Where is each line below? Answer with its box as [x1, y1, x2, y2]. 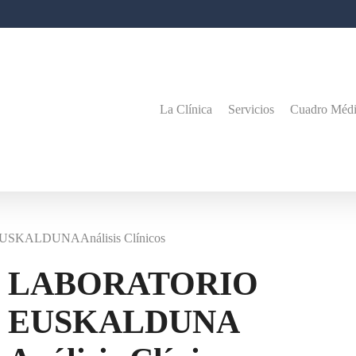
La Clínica [160, 103, 212, 116]
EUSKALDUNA [7, 304, 240, 341]
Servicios [228, 103, 274, 116]
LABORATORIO [7, 265, 258, 303]
